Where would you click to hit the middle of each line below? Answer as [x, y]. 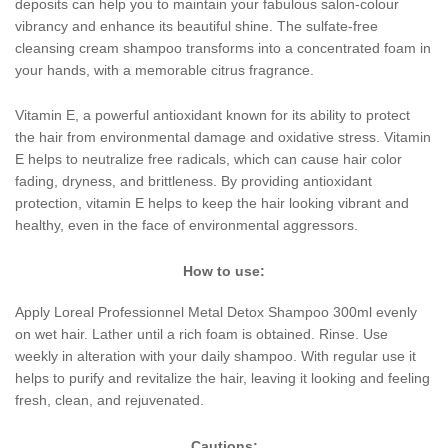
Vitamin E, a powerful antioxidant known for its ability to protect [212, 115]
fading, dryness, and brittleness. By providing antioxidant [193, 181]
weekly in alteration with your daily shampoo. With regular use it [215, 355]
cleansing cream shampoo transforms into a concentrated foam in [223, 47]
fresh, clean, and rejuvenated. [109, 399]
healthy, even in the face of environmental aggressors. [186, 225]
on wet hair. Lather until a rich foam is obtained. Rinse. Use [201, 333]
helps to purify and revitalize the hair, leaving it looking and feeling [222, 377]
